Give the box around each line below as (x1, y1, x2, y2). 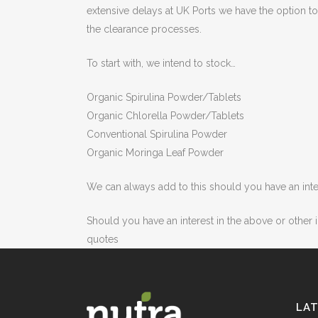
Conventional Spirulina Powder (87, 128, 227, 140)
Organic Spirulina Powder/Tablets (87, 92, 241, 103)
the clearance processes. (87, 23, 202, 35)
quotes (87, 234, 119, 245)
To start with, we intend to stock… (87, 57, 236, 69)
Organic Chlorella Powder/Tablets (87, 110, 244, 121)
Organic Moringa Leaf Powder (87, 147, 224, 158)
